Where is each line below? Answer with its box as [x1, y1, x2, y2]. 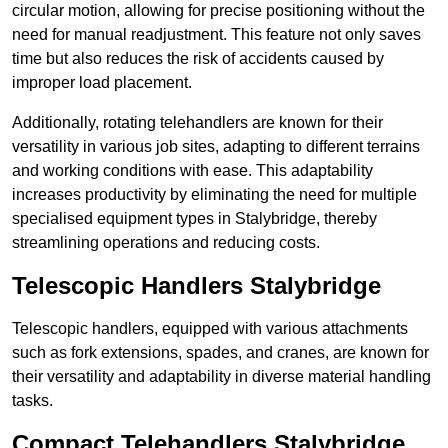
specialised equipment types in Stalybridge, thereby [12, 210, 377, 228]
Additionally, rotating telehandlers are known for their [12, 114, 383, 132]
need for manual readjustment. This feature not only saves [12, 26, 421, 44]
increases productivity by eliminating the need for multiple [12, 186, 417, 204]
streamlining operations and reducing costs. [12, 234, 320, 252]
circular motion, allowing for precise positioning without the [12, 2, 425, 20]
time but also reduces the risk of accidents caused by [12, 50, 384, 68]
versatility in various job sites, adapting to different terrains [12, 138, 420, 156]
